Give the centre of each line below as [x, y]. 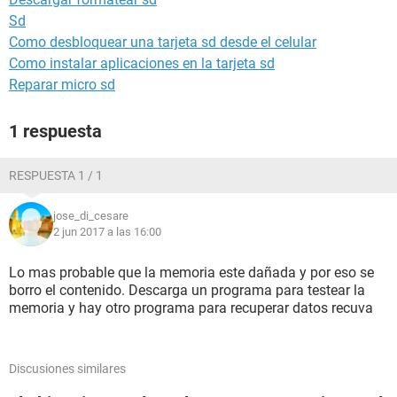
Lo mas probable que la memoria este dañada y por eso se [191, 272]
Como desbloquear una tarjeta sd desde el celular [163, 42]
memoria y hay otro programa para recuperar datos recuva [191, 308]
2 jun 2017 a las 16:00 [107, 232]
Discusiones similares [67, 369]
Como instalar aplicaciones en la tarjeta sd [142, 63]
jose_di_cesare [91, 216]
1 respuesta [55, 131]
